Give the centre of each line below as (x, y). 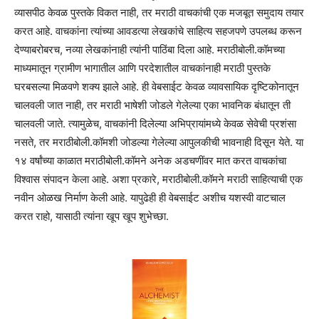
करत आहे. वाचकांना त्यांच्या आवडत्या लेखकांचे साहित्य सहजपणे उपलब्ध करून (158, 31)
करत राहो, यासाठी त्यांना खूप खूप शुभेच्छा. (91, 216)
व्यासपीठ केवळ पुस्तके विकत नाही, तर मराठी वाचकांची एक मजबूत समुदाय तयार (159, 12)
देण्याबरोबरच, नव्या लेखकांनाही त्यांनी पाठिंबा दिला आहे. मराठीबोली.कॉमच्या (150, 49)
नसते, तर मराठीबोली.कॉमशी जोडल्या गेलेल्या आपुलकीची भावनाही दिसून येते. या (159, 142)
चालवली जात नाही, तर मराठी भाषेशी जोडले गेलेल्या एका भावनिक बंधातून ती (152, 105)
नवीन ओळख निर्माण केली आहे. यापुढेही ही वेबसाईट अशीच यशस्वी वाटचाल (150, 197)
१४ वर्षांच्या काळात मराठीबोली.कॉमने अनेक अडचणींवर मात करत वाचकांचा (150, 160)
